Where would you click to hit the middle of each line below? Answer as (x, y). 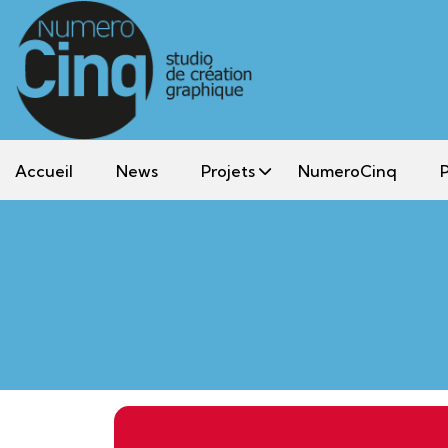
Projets (228, 170)
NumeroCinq (347, 170)
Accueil (44, 170)
